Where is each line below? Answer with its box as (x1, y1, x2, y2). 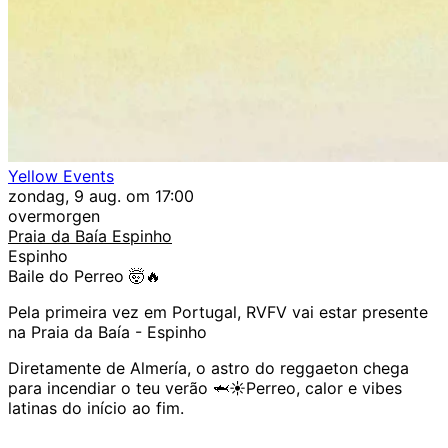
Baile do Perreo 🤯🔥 (8, 266, 161, 287)
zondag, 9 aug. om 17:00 (8, 186, 194, 207)
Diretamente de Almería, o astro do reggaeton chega (8, 358, 409, 379)
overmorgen (8, 206, 100, 227)
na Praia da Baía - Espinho (8, 322, 207, 343)
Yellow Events (8, 166, 114, 187)
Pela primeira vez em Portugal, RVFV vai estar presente (8, 302, 428, 323)
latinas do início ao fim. (8, 398, 184, 419)
